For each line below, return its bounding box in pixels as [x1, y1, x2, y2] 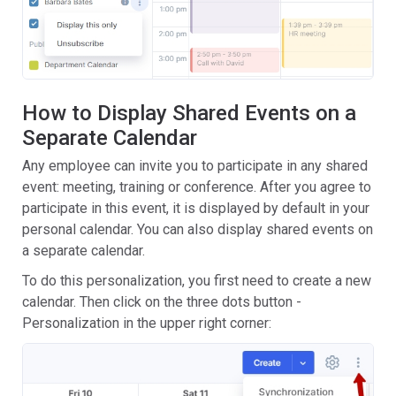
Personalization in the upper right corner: [22, 314, 271, 331]
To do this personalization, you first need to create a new [22, 271, 371, 289]
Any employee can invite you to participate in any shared [22, 156, 368, 174]
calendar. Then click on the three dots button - [22, 293, 301, 310]
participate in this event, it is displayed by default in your [22, 199, 369, 217]
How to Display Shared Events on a [22, 100, 356, 126]
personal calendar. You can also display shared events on [22, 220, 373, 238]
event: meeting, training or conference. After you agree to [22, 178, 371, 195]
